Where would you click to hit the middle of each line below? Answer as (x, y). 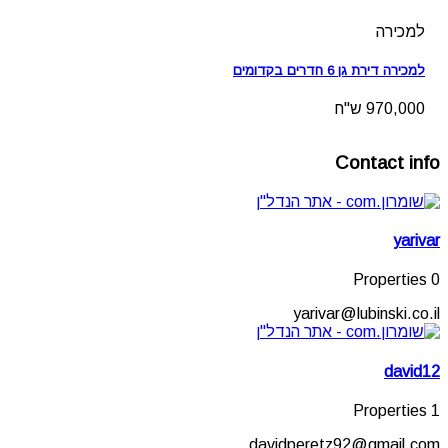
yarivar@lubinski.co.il (366, 314)
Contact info (387, 163)
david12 (412, 371)
